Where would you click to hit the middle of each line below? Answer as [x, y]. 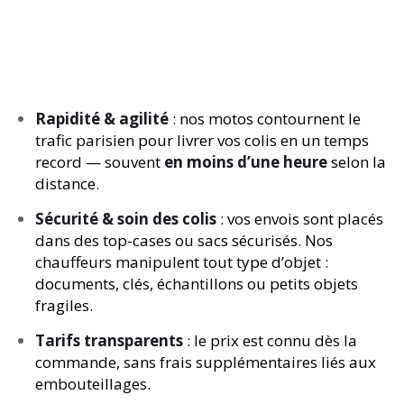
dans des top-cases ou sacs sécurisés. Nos [184, 240]
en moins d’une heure [246, 162]
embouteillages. [93, 384]
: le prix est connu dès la [270, 340]
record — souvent [100, 162]
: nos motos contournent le [265, 119]
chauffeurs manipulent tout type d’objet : [182, 262]
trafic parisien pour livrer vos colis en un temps [202, 140]
